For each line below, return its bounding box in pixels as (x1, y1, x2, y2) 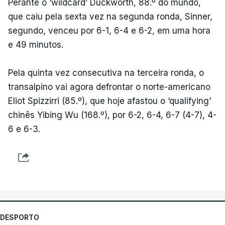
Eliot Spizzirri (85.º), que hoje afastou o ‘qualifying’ (8, 95, 211, 106)
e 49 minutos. (8, 39, 63, 50)
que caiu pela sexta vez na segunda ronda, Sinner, (8, 11, 212, 22)
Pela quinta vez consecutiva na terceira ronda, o (8, 67, 204, 78)
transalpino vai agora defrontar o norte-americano (8, 81, 210, 92)
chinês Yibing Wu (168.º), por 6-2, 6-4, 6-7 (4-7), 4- (8, 109, 216, 120)
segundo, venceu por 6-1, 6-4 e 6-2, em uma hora (8, 25, 210, 36)
